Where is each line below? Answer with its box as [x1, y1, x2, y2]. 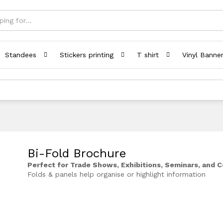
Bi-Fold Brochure [27, 146, 126, 160]
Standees [5, 51, 36, 59]
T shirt [137, 51, 159, 59]
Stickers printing [60, 51, 113, 59]
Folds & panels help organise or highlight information [27, 170, 206, 178]
